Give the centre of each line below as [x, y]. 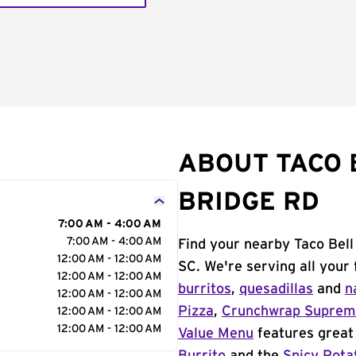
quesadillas [276, 289]
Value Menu [216, 334]
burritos [205, 289]
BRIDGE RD [249, 202]
